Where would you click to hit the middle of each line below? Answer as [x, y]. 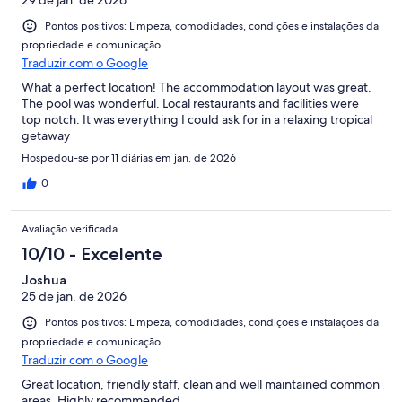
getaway [46, 136]
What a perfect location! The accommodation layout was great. [197, 87]
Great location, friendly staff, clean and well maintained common [201, 384]
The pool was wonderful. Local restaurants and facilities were [190, 104]
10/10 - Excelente [92, 254]
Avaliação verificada [70, 229]
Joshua [44, 280]
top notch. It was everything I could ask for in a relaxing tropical [197, 120]
